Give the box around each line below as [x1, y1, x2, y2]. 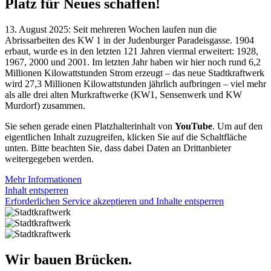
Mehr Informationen [5, 174, 82, 184]
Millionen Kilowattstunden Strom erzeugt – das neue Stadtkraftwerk [5, 67, 264, 78]
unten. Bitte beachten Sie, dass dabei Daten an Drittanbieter [5, 142, 231, 153]
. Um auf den [212, 120, 263, 131]
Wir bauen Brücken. [5, 251, 132, 267]
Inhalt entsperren [5, 184, 68, 195]
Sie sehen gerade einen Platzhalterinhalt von [5, 120, 175, 131]
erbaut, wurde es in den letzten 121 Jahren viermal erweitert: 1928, [5, 45, 258, 56]
